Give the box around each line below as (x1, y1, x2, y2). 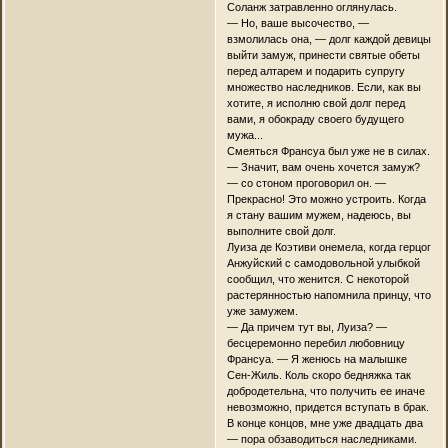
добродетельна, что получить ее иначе (226, 385, 425, 398)
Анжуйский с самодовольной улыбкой (226, 257, 420, 270)
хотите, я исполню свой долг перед (226, 97, 405, 110)
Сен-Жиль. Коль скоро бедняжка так (226, 369, 411, 382)
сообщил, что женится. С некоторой (226, 273, 409, 286)
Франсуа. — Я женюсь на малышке (226, 353, 407, 366)
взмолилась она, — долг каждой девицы (226, 33, 431, 46)
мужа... (226, 129, 263, 142)
